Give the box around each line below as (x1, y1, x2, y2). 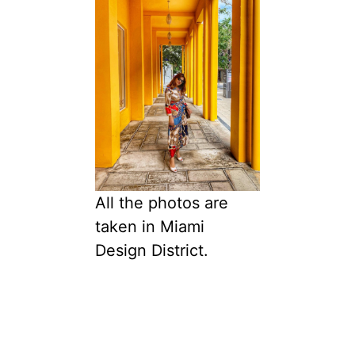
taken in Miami (95, 217, 204, 237)
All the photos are (95, 193, 228, 213)
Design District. (95, 241, 208, 261)
